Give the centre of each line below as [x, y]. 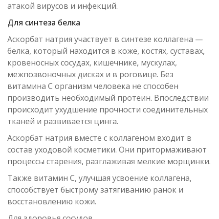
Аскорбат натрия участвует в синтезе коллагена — [105, 39]
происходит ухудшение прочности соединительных [108, 109]
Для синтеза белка [44, 22]
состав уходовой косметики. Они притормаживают [107, 150]
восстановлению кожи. [52, 201]
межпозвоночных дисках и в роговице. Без [90, 74]
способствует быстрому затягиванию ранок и [95, 190]
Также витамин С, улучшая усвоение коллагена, [99, 178]
